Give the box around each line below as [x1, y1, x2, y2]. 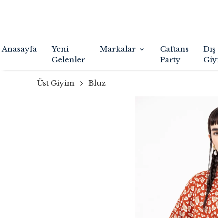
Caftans [160, 44, 189, 54]
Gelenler [52, 55, 85, 64]
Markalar [100, 44, 136, 54]
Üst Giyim [37, 78, 74, 88]
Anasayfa [2, 44, 37, 54]
